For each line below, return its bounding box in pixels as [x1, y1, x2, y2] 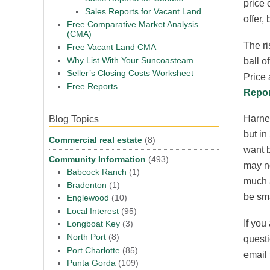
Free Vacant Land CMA [67, 42, 156, 52]
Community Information [49, 154, 146, 165]
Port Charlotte [67, 245, 120, 255]
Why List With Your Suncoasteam [67, 55, 193, 65]
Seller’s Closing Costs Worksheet [67, 68, 193, 78]
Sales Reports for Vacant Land [85, 6, 201, 16]
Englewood [67, 193, 109, 203]
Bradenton [67, 180, 107, 190]
